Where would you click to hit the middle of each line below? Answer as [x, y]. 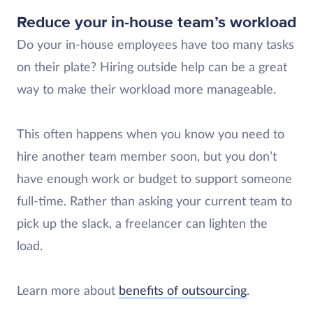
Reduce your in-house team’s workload [156, 22]
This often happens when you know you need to [151, 135]
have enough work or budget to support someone [154, 180]
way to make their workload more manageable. [146, 90]
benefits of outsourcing [183, 291]
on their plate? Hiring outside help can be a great [152, 68]
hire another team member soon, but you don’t [147, 157]
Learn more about [68, 291]
